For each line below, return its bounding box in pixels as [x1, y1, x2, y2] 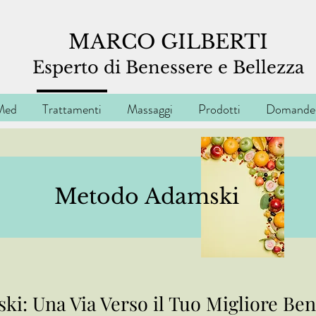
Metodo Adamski [48, 183, 239, 209]
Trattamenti [42, 100, 102, 119]
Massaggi [127, 100, 173, 119]
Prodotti [198, 100, 241, 119]
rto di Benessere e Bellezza [73, 57, 305, 78]
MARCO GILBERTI [68, 30, 269, 54]
